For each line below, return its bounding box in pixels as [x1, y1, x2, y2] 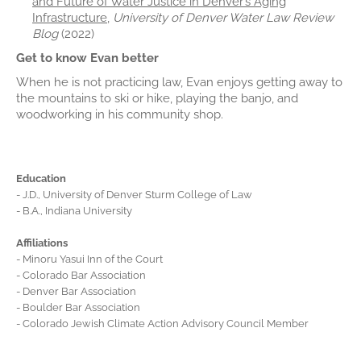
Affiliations [16, 237, 68, 249]
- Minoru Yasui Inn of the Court [16, 253, 163, 265]
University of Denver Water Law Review [113, 10, 334, 25]
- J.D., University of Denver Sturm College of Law [16, 189, 252, 201]
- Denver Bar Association [16, 285, 136, 297]
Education [16, 172, 66, 185]
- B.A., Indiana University [16, 205, 132, 217]
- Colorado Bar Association [16, 269, 146, 281]
